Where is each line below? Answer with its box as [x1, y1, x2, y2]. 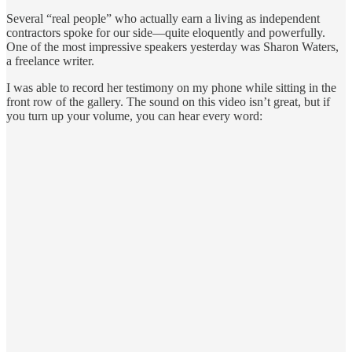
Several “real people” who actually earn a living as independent [6, 11, 320, 25]
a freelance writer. [6, 53, 94, 68]
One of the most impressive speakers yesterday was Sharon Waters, [6, 39, 339, 53]
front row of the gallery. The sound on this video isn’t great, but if [6, 94, 330, 108]
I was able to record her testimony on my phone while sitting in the [6, 80, 336, 94]
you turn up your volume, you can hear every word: [6, 108, 262, 123]
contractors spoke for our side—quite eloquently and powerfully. [6, 25, 325, 39]
